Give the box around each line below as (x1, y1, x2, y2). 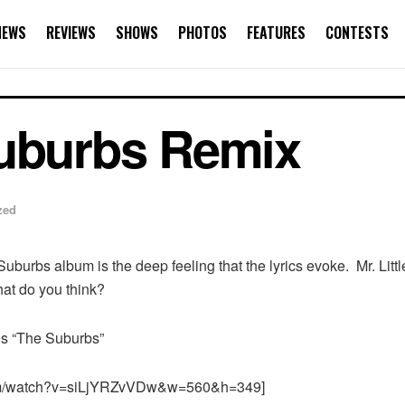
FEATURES (247, 22, 306, 43)
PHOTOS (178, 22, 227, 43)
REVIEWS (46, 22, 96, 43)
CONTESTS (325, 22, 389, 43)
